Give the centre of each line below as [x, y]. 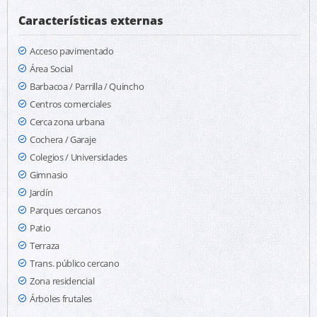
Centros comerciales [70, 104]
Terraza [45, 246]
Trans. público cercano [75, 263]
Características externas [91, 21]
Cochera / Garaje [63, 139]
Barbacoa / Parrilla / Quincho [87, 86]
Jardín [41, 192]
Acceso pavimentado [72, 51]
